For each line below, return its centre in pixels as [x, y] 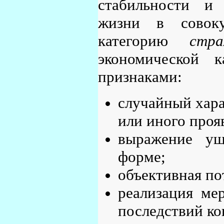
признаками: [140, 77]
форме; [142, 157]
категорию [144, 41]
